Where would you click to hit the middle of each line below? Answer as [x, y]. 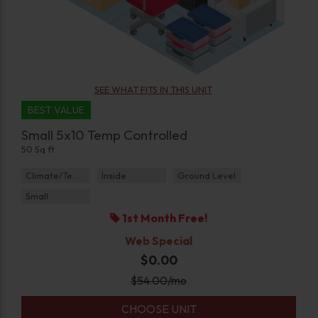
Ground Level [206, 176]
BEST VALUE [56, 110]
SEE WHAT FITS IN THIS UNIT [153, 90]
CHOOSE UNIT [159, 309]
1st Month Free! [164, 218]
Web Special [159, 241]
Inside [114, 176]
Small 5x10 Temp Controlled [105, 135]
